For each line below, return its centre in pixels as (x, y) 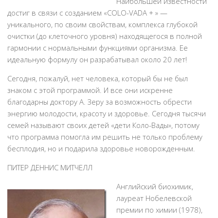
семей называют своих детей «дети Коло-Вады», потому (103, 125)
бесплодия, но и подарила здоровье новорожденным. (101, 148)
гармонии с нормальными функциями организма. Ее (98, 48)
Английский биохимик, (155, 186)
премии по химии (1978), (159, 210)
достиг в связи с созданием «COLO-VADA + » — (87, 13)
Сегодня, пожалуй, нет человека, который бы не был (98, 78)
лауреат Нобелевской (154, 198)
